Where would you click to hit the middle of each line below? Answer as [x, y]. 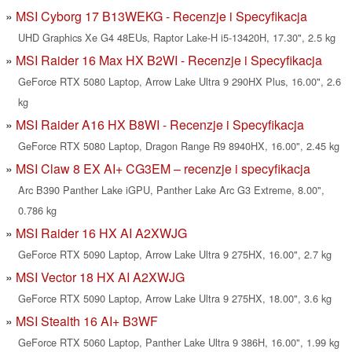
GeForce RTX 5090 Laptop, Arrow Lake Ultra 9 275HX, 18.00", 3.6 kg [175, 299]
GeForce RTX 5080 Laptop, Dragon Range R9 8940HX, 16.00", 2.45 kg [179, 146]
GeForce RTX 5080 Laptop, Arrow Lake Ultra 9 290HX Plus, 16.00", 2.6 [180, 82]
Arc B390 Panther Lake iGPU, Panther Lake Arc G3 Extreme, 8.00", [171, 190]
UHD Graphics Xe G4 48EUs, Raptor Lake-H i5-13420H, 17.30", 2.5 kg [177, 38]
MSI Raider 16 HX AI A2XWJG [101, 233]
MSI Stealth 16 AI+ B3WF [87, 321]
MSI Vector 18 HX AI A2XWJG [100, 277]
